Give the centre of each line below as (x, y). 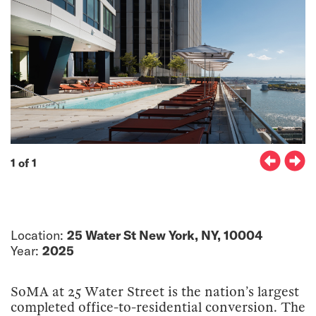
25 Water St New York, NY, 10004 (165, 236)
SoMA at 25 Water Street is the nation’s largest (155, 292)
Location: (39, 236)
